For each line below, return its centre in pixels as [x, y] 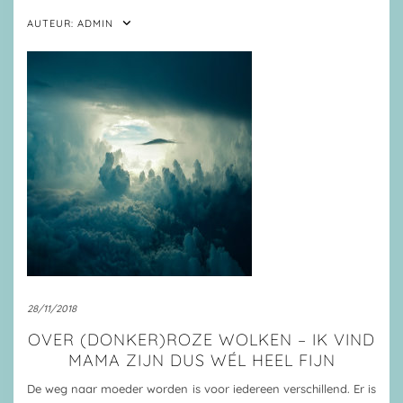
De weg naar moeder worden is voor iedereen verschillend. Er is [201, 389]
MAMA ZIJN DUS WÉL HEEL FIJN [201, 360]
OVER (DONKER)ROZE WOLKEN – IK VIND [201, 340]
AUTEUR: [52, 23]
